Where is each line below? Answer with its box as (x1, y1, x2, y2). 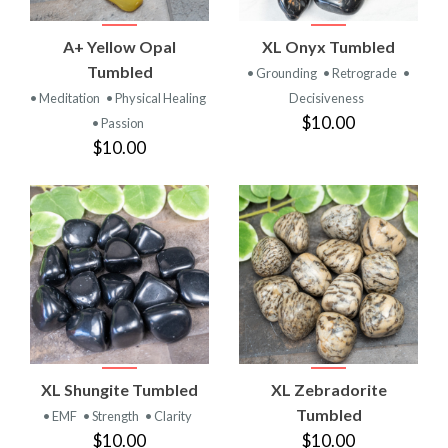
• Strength (83, 407, 141, 424)
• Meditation (30, 89, 102, 106)
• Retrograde (323, 64, 399, 81)
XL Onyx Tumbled (262, 36, 395, 56)
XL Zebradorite (270, 379, 387, 399)
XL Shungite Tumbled (41, 379, 198, 399)
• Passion (91, 114, 144, 131)
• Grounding (247, 64, 319, 81)
